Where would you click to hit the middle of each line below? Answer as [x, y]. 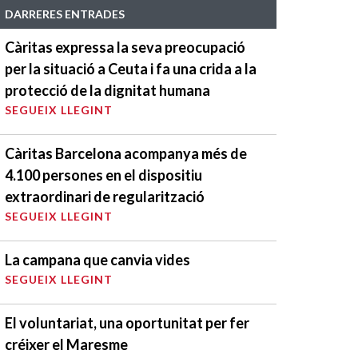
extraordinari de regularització [105, 196]
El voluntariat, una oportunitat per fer [127, 322]
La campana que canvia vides [97, 259]
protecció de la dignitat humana [107, 90]
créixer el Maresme [66, 344]
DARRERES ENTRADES [65, 14]
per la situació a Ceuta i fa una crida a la [131, 68]
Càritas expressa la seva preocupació [125, 47]
